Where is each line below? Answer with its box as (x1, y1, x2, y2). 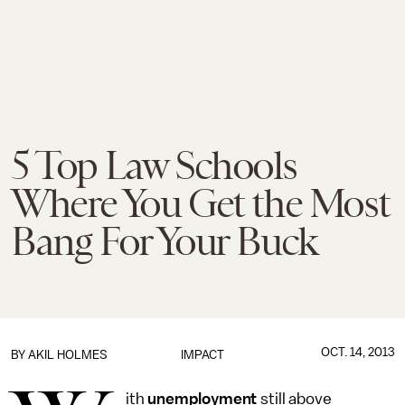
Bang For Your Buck (11, 219, 317, 264)
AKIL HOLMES (28, 348, 108, 362)
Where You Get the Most (11, 181, 390, 226)
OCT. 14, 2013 (320, 345, 394, 359)
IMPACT (180, 348, 224, 362)
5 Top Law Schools (11, 143, 297, 188)
